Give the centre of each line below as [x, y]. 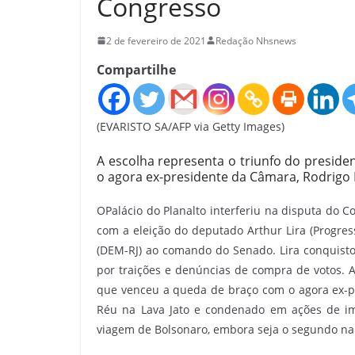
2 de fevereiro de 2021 [156, 40]
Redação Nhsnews [256, 40]
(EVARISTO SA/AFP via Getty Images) [191, 126]
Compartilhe [136, 69]
